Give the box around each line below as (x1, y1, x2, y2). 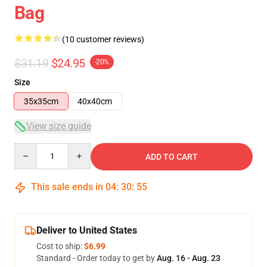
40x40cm (77, 97, 112, 106)
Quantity (14, 144, 46, 153)
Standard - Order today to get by (36, 253, 157, 263)
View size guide (26, 120, 91, 132)
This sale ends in (29, 181, 105, 193)
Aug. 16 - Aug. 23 (157, 253, 221, 263)
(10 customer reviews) (62, 35, 144, 44)
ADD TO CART (145, 152, 198, 162)
